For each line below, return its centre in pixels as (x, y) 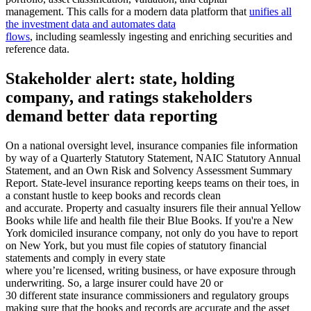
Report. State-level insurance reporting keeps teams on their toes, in (152, 183)
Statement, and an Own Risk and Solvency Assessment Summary (149, 171)
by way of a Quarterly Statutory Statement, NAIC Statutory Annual (153, 158)
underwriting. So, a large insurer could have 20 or (114, 283)
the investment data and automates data (91, 24)
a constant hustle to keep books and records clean (113, 196)
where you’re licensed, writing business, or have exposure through (151, 271)
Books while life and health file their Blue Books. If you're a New (150, 221)
